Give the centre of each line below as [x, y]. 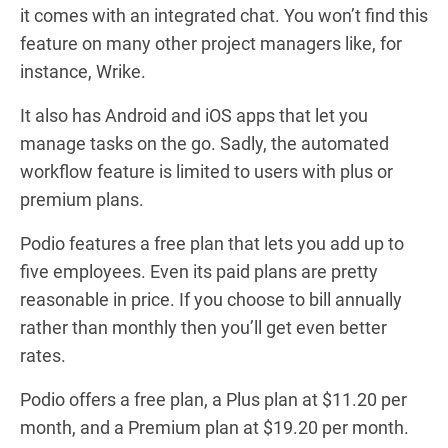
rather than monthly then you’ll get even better [203, 327]
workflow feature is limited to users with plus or [206, 171]
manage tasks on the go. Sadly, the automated [204, 143]
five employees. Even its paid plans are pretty [199, 271]
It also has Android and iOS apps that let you [194, 115]
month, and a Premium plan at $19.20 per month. [214, 427]
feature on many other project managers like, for [211, 43]
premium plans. [82, 199]
